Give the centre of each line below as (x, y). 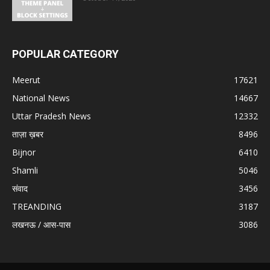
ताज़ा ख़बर (28, 134)
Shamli (25, 171)
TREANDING (37, 207)
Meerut (26, 80)
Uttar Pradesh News (52, 116)
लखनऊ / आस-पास (41, 225)
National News (41, 98)
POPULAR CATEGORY (65, 54)
